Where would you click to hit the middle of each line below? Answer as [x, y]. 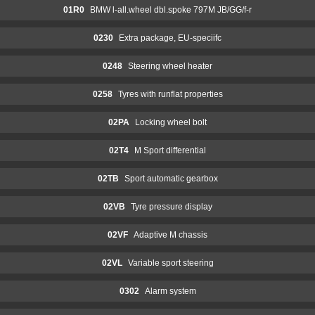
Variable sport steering [171, 263]
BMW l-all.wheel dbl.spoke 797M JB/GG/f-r [171, 9]
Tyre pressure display [171, 206]
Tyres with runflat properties [170, 94]
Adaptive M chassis [171, 234]
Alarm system [170, 291]
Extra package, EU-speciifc [170, 38]
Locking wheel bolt [171, 122]
